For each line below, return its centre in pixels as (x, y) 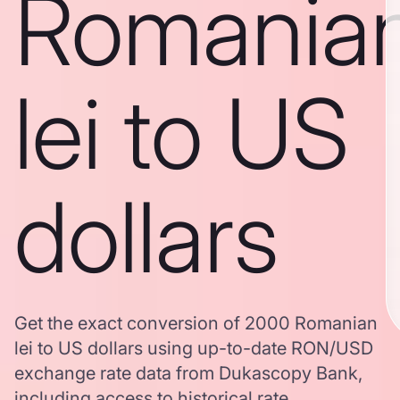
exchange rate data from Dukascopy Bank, (188, 373)
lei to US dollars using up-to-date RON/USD (194, 348)
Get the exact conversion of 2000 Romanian (196, 323)
